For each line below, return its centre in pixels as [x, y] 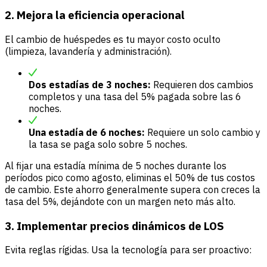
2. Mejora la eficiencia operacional [95, 15]
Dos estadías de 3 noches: [90, 84]
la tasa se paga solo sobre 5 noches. [108, 144]
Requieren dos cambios [202, 84]
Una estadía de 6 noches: [87, 132]
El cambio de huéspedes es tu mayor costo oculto [113, 39]
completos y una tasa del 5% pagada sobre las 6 [135, 96]
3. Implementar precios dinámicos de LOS [114, 226]
